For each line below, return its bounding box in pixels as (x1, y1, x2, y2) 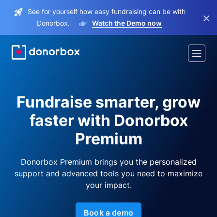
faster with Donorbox (29, 111, 188, 130)
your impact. (85, 180, 132, 190)
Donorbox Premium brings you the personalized (20, 157, 197, 167)
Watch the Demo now (92, 19, 162, 27)
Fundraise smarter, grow (16, 93, 201, 111)
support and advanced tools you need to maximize (15, 169, 202, 178)
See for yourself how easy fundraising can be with (27, 7, 186, 15)
